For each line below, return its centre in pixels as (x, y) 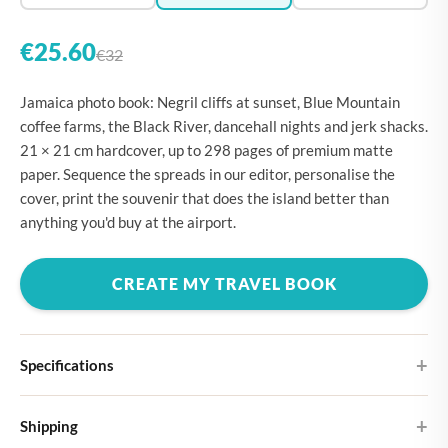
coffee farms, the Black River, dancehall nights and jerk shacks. (224, 126)
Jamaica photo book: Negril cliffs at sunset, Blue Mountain (210, 102)
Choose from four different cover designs (148, 432)
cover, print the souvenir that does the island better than (204, 198)
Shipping (49, 425)
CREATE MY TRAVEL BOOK (224, 283)
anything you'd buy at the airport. (128, 222)
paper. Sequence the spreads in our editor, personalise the (207, 174)
